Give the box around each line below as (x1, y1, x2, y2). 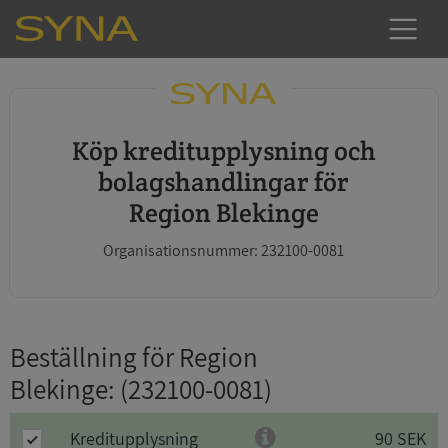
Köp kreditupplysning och (71, 134, 89, 167)
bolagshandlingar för (98, 165, 350, 198)
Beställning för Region (10, 339, 258, 375)
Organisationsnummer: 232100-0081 (103, 240, 345, 261)
